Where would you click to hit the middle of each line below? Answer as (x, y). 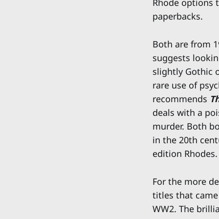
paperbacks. (178, 16)
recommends (181, 99)
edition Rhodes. (185, 153)
